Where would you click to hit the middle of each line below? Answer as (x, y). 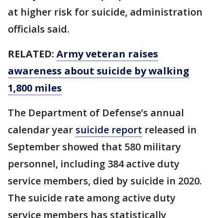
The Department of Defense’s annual (96, 112)
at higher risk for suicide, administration (105, 12)
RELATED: (32, 54)
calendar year (42, 129)
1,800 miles (35, 88)
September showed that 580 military (94, 146)
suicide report (109, 129)
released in (169, 129)
